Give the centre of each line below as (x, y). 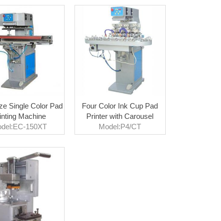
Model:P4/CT (120, 126)
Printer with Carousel (120, 116)
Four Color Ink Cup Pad (120, 106)
